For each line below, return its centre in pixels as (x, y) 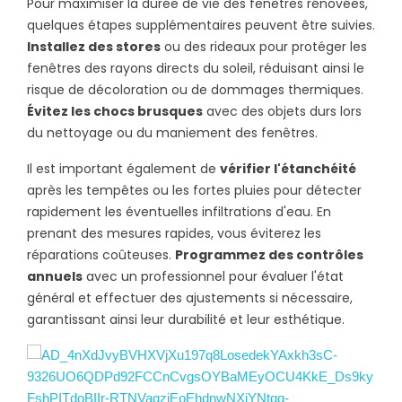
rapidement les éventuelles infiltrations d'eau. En (179, 211)
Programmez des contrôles (269, 254)
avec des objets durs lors (282, 111)
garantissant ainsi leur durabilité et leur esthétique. (186, 319)
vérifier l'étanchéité (288, 168)
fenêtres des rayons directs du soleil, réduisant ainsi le (196, 68)
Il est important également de (123, 168)
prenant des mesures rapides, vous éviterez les (174, 233)
